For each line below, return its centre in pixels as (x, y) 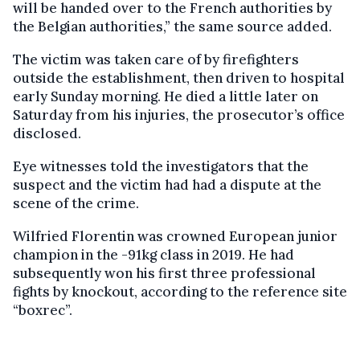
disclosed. (47, 134)
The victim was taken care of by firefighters (156, 60)
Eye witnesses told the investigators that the (161, 167)
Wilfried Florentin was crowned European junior (175, 237)
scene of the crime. (76, 204)
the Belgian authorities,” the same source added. (172, 27)
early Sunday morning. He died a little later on (166, 97)
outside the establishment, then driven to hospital (179, 78)
